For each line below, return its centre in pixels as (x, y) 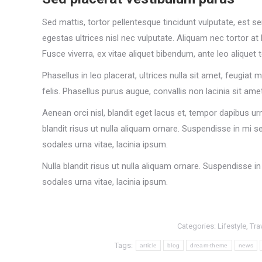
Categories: (197, 226)
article (149, 245)
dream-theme (209, 245)
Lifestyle (232, 226)
